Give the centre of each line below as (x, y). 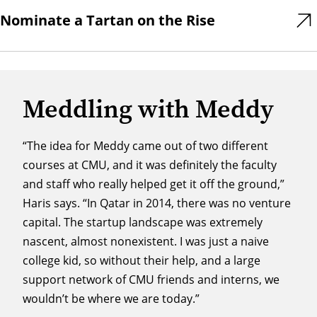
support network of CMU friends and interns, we (151, 279)
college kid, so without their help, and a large (142, 260)
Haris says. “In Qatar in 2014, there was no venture (157, 203)
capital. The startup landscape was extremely (143, 222)
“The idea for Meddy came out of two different (145, 146)
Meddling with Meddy (148, 109)
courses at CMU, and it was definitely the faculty (150, 165)
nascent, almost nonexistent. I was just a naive (146, 241)
